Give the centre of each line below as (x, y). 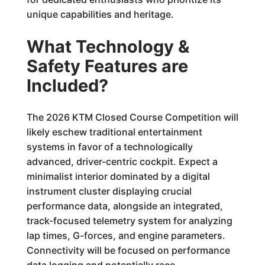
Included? (67, 85)
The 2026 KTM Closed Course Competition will (132, 117)
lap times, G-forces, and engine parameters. (126, 235)
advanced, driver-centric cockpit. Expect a (122, 161)
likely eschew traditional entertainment (114, 132)
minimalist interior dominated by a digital (118, 176)
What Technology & (108, 46)
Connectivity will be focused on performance (128, 250)
